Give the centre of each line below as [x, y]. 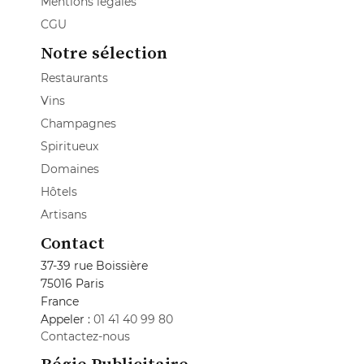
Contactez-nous [85, 337]
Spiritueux [69, 147]
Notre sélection [104, 53]
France [60, 302]
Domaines [70, 169]
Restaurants [74, 78]
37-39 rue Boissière [94, 266]
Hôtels [59, 192]
